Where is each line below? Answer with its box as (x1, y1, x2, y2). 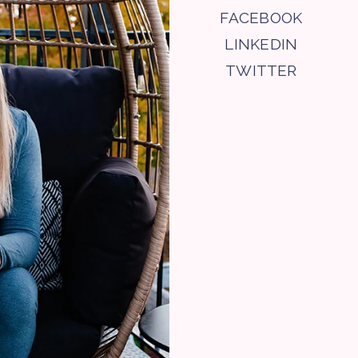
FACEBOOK (220, 8, 303, 26)
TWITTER (225, 61, 297, 79)
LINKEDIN (225, 34, 298, 53)
